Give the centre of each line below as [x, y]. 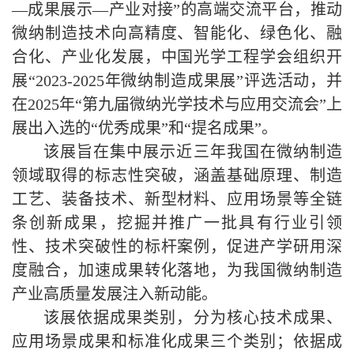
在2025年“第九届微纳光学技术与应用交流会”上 [177, 104]
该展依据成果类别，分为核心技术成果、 [193, 318]
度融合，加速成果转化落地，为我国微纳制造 [177, 270]
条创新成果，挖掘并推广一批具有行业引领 [177, 223]
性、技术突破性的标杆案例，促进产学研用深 [177, 247]
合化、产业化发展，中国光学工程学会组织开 [177, 57]
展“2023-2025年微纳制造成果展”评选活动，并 [177, 81]
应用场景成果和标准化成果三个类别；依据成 [177, 341]
